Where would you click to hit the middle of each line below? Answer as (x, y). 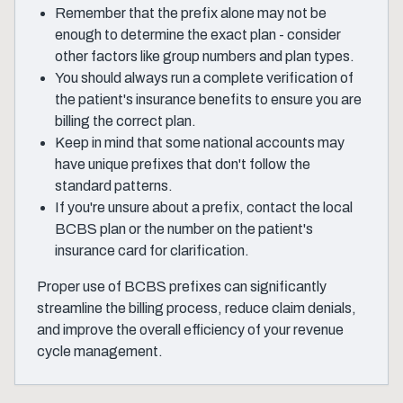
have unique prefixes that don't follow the (183, 164)
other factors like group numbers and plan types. (205, 56)
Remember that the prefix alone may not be (191, 13)
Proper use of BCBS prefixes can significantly (182, 287)
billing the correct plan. (125, 121)
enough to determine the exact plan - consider (198, 35)
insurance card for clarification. (152, 251)
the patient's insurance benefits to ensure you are (208, 99)
